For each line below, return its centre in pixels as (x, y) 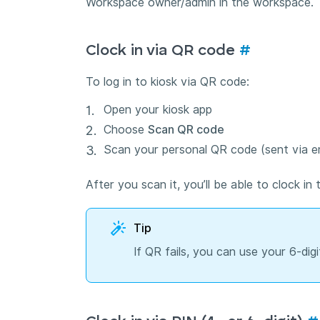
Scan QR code (186, 130)
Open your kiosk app (158, 110)
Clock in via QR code (162, 50)
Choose (126, 130)
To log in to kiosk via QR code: (169, 81)
